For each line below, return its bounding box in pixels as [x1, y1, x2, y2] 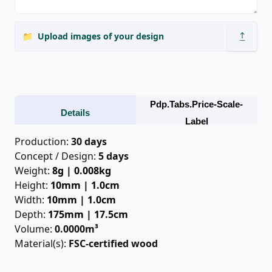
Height [15, 178, 46, 192]
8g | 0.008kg [52, 164, 111, 177]
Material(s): [15, 237, 69, 250]
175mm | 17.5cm [48, 208, 128, 221]
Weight [15, 164, 47, 177]
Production [15, 135, 66, 148]
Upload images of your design [38, 30, 164, 42]
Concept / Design [15, 149, 93, 163]
